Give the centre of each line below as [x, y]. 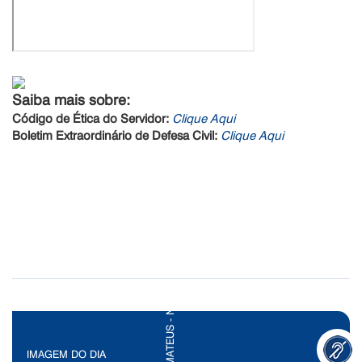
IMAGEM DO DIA [66, 354]
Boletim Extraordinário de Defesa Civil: [116, 135]
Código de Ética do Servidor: [90, 118]
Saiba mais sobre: [71, 99]
